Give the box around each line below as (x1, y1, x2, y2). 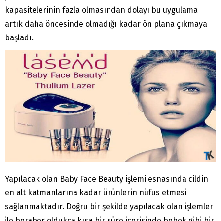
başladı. (5, 33, 34, 43)
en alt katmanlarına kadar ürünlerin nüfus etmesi (5, 188, 186, 198)
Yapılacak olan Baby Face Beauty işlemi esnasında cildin (5, 174, 208, 184)
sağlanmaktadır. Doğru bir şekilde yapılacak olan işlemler (5, 202, 213, 212)
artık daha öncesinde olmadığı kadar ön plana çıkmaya (5, 19, 207, 29)
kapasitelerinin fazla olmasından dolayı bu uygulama (5, 5, 198, 15)
